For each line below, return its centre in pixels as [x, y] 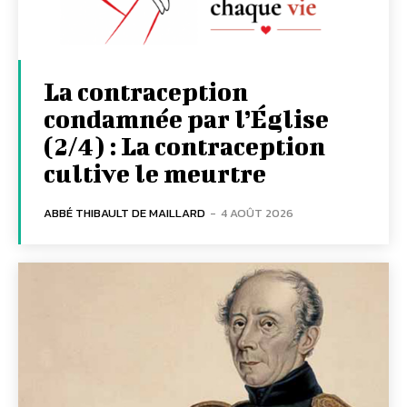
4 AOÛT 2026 [257, 213]
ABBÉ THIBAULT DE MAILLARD [124, 213]
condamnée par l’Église [186, 118]
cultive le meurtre [155, 173]
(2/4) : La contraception [184, 145]
